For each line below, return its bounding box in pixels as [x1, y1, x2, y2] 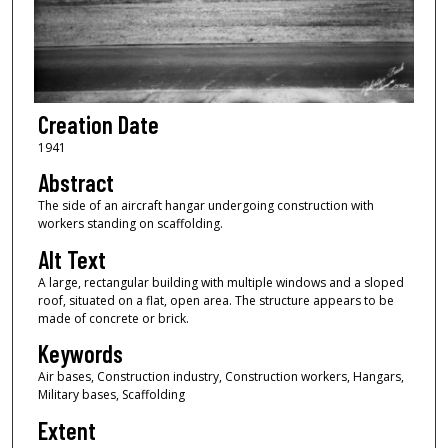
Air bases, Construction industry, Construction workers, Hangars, [37, 368, 404, 386]
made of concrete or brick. [37, 309, 189, 327]
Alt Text [37, 244, 106, 274]
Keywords [37, 339, 123, 369]
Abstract [37, 168, 114, 198]
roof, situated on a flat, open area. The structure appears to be [37, 291, 394, 309]
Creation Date [37, 110, 159, 140]
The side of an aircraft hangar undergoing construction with [37, 197, 374, 215]
